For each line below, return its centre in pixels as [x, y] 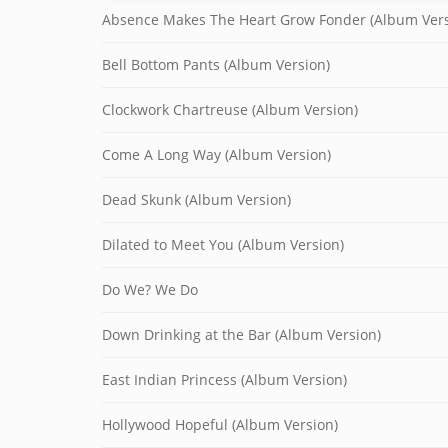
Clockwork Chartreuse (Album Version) [230, 109]
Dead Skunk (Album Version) [196, 199]
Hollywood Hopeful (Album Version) [220, 424]
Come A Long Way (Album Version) [216, 154]
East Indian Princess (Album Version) [224, 379]
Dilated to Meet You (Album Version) [223, 244]
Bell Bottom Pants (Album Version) [216, 64]
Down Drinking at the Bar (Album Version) [241, 334]
